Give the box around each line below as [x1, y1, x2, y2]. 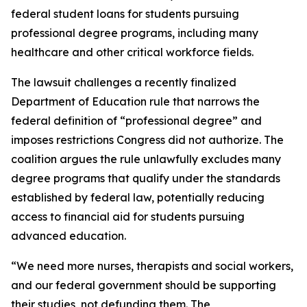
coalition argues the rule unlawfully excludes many [11, 151, 281, 166]
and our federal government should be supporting [11, 278, 276, 292]
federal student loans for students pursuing [11, 6, 239, 21]
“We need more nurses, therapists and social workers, [11, 258, 293, 273]
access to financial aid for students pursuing [11, 209, 245, 223]
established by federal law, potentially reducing [11, 190, 265, 204]
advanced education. [11, 228, 126, 243]
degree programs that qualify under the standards [11, 171, 280, 185]
